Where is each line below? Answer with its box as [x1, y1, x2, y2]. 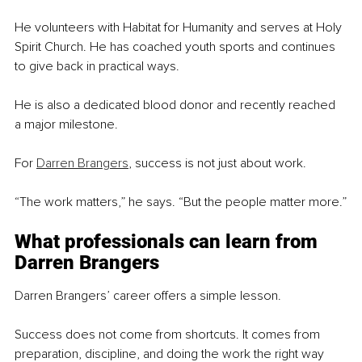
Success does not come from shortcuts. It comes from [15, 326, 323, 343]
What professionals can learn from [15, 229, 322, 253]
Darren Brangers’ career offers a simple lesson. [15, 287, 281, 304]
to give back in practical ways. [15, 57, 179, 74]
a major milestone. [15, 116, 118, 133]
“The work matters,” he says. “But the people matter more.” [15, 193, 347, 210]
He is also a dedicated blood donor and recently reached [15, 96, 339, 113]
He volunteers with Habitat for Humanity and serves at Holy [15, 19, 345, 36]
